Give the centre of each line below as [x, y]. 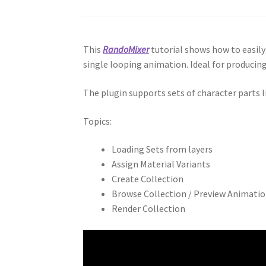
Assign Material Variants [161, 164]
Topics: [98, 121]
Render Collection [149, 209]
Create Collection [148, 179]
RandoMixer [126, 50]
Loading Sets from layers [162, 149]
